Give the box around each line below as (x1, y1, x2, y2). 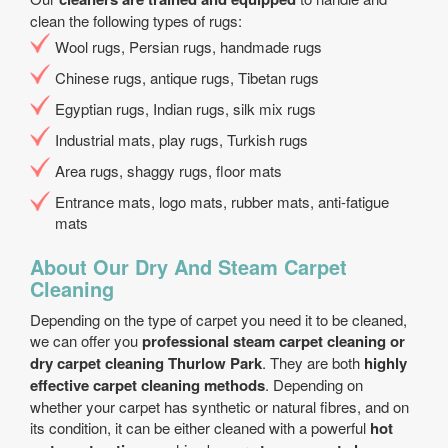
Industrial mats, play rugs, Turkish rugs (55, 129, 308, 150)
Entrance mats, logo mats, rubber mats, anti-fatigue (55, 191, 389, 212)
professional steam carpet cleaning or (142, 330, 405, 352)
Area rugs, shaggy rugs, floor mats (55, 160, 282, 181)
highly (364, 352, 407, 374)
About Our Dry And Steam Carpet (30, 252, 347, 281)
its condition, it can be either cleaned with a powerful (30, 417, 370, 438)
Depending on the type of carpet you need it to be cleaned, (30, 309, 407, 330)
